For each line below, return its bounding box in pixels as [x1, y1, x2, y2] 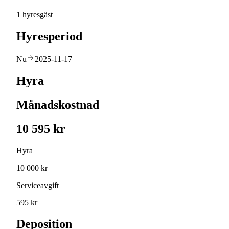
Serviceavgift [16, 180, 59, 190]
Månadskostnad [16, 98, 99, 111]
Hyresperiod [16, 30, 82, 43]
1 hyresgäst [16, 10, 53, 19]
